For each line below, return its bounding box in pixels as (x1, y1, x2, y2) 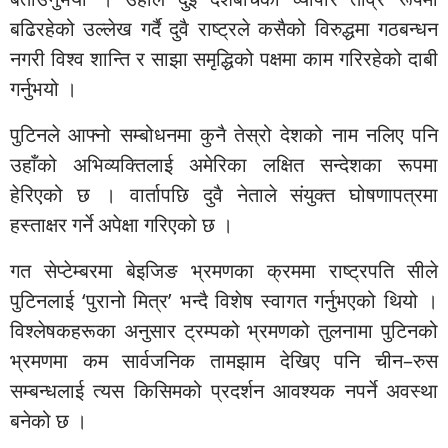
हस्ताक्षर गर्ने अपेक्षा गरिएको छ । (10, 210, 233, 238)
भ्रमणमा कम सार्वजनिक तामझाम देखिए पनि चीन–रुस (10, 346, 438, 374)
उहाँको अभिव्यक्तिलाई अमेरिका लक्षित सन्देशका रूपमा (10, 150, 438, 178)
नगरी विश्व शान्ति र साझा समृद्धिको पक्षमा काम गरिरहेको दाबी (10, 44, 438, 72)
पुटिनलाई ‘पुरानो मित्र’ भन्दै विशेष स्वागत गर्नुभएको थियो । (10, 286, 438, 314)
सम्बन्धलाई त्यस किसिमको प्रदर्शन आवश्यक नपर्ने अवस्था (10, 376, 438, 404)
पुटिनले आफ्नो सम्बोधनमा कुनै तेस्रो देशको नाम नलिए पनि (10, 120, 438, 148)
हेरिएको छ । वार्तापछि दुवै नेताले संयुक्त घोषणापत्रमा (10, 180, 438, 208)
